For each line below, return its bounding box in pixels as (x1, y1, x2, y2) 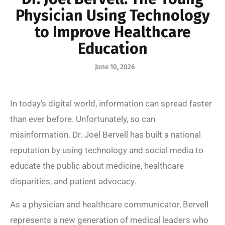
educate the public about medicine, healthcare (10, 161, 184, 171)
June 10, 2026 (95, 63, 135, 72)
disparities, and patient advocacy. (10, 176, 136, 187)
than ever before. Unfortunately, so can (10, 114, 155, 125)
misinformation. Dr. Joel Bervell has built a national (10, 130, 201, 140)
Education (77, 40, 148, 58)
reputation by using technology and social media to (10, 145, 203, 156)
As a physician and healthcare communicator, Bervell (10, 199, 208, 210)
